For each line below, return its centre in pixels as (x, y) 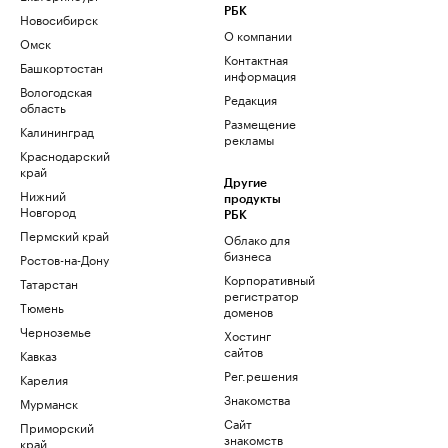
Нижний (43, 194)
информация (260, 74)
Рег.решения (261, 374)
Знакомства (257, 398)
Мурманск (49, 402)
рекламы (249, 138)
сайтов (243, 350)
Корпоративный (269, 278)
